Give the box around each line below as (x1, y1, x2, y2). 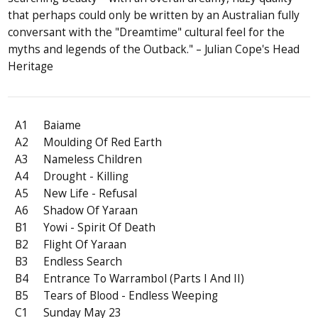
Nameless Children (43, 152, 143, 168)
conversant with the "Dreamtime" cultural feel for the (8, 25, 285, 40)
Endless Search (43, 254, 123, 270)
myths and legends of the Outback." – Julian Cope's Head (8, 42, 300, 57)
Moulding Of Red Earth (43, 135, 163, 150)
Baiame (43, 118, 82, 133)
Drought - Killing (43, 169, 129, 185)
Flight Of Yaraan (43, 237, 127, 253)
